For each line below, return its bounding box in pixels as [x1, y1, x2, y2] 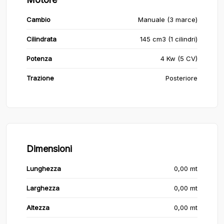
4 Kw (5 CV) [160, 54, 197, 62]
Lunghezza [26, 164, 61, 172]
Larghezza [26, 184, 59, 192]
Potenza [26, 54, 52, 62]
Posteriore [165, 74, 197, 82]
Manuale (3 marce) [138, 15, 197, 23]
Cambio [26, 15, 50, 23]
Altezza [26, 203, 49, 211]
